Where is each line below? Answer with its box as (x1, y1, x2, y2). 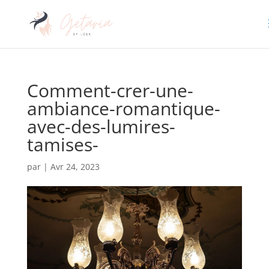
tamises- (26, 132, 98, 157)
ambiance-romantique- (26, 96, 220, 121)
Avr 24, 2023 (50, 161, 100, 172)
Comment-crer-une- (26, 78, 193, 103)
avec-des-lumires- (26, 114, 175, 139)
